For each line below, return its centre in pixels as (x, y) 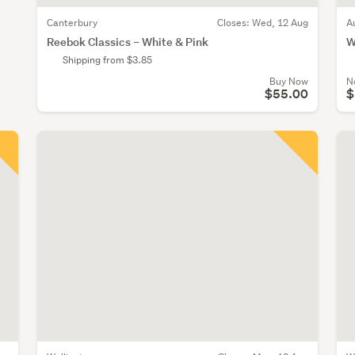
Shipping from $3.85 (107, 60)
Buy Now (288, 82)
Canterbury (72, 23)
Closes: (234, 23)
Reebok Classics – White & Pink (128, 42)
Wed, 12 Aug (280, 23)
